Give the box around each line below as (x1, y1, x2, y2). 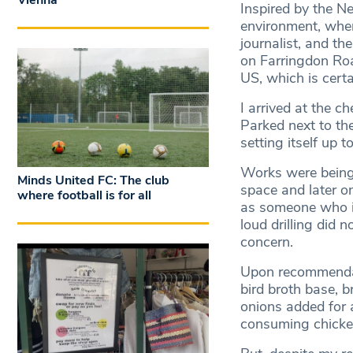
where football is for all (17, 187, 151, 205)
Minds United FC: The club (17, 172, 169, 190)
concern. (240, 232, 297, 252)
